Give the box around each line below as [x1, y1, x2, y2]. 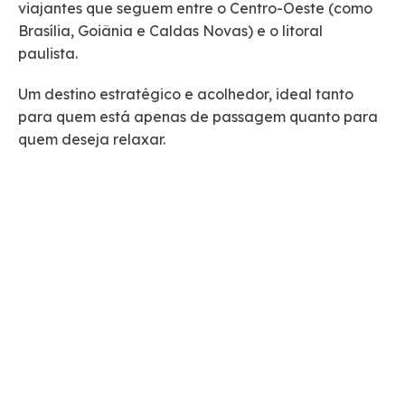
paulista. [18, 43, 78, 62]
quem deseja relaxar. [18, 129, 165, 148]
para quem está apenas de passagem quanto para [18, 107, 378, 126]
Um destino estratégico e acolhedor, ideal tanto [18, 84, 353, 103]
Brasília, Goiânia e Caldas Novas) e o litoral [18, 21, 323, 40]
